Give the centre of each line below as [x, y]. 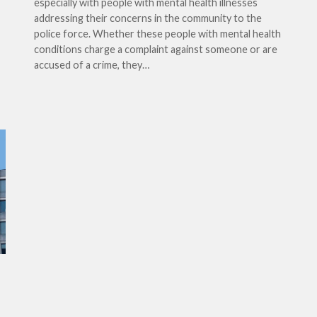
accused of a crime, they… [92, 65]
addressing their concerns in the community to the [148, 18]
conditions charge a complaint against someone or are [156, 49]
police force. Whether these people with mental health [157, 34]
